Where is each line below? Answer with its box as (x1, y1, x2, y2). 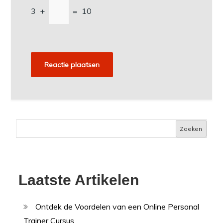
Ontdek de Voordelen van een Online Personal (35, 202, 200, 212)
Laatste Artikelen (18, 172, 139, 189)
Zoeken (180, 124, 203, 132)
